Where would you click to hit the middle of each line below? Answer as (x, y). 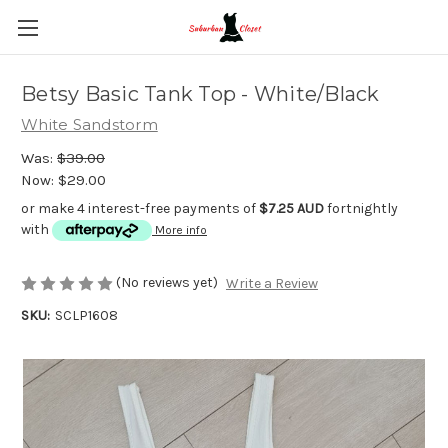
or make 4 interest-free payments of (140, 208)
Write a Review (271, 284)
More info (181, 229)
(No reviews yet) (167, 283)
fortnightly (361, 208)
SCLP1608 (86, 316)
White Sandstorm (89, 124)
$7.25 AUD (291, 208)
